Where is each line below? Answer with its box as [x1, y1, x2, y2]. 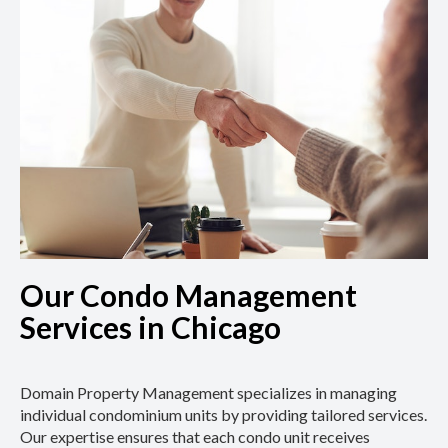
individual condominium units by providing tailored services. [20, 404, 427, 424]
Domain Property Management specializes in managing [20, 382, 397, 402]
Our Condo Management [20, 276, 357, 313]
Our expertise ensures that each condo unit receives [20, 426, 370, 446]
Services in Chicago [20, 308, 281, 345]
